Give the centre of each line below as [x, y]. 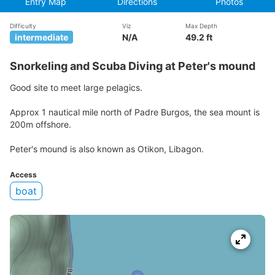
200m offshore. [41, 124]
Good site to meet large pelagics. [76, 87]
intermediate [41, 37]
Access [23, 174]
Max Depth [201, 26]
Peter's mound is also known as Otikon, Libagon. [107, 149]
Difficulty [23, 26]
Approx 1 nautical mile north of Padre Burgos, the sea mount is [135, 112]
